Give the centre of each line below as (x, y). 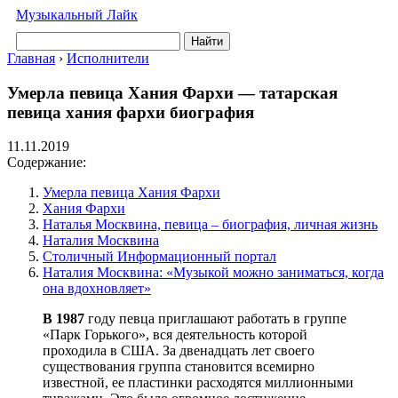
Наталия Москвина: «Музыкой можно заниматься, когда (213, 273)
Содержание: (47, 163)
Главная (31, 58)
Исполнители (108, 58)
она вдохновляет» (97, 289)
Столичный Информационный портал (159, 257)
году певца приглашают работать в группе (215, 319)
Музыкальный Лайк (77, 15)
